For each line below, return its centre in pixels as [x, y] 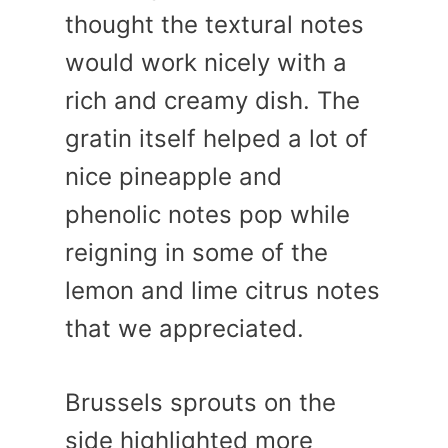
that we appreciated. [184, 328]
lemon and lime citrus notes [222, 290]
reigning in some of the [196, 252]
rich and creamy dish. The [212, 100]
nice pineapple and [173, 176]
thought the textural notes [214, 24]
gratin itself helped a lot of [216, 138]
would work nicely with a [206, 62]
